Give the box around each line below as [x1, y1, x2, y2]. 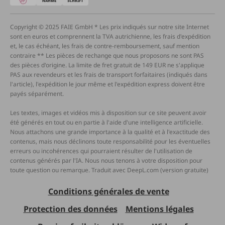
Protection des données [23, 203, 118, 215]
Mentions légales [125, 203, 194, 215]
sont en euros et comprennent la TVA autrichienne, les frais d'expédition [10, 32, 210, 41]
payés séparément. [10, 89, 64, 98]
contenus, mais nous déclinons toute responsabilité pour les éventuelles [10, 137, 210, 146]
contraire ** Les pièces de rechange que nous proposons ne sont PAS [10, 51, 204, 60]
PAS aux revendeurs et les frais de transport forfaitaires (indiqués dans [10, 70, 207, 79]
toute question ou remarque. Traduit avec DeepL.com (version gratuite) [10, 166, 208, 175]
